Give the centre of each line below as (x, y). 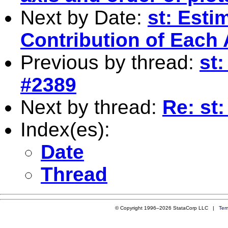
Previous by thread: (110, 62)
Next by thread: (91, 107)
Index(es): (65, 129)
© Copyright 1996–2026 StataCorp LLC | (167, 208)
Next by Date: (84, 17)
